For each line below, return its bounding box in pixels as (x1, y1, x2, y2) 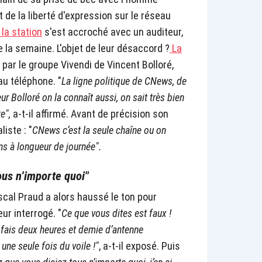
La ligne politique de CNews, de (61, 75, 187, 88)
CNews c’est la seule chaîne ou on (32, 124, 166, 137)
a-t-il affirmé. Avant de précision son (13, 108, 168, 120)
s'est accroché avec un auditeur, (42, 26, 183, 39)
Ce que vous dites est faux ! (61, 207, 171, 220)
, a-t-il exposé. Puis (99, 240, 180, 253)
